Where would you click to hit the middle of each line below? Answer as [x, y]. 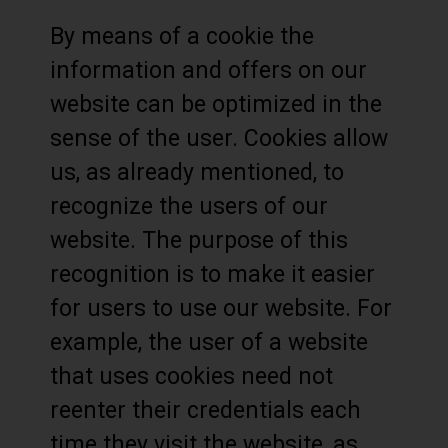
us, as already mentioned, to [197, 172]
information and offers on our [208, 70]
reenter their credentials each [205, 410]
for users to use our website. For [221, 308]
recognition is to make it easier [212, 274]
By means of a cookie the [182, 36]
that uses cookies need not [191, 376]
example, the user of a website [209, 342]
